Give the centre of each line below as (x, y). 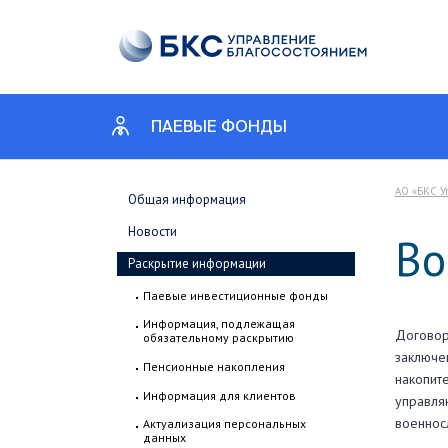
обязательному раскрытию (218, 338)
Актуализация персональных (224, 424)
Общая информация (187, 200)
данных (164, 438)
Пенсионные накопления (214, 367)
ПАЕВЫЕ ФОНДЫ (219, 127)
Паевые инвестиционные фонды (235, 296)
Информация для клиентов (219, 396)
